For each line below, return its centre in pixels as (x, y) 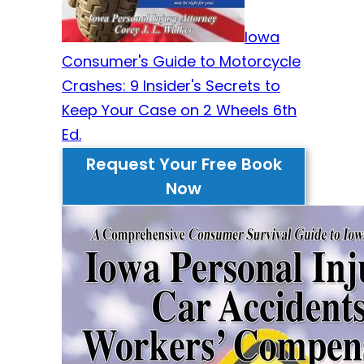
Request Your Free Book (184, 164)
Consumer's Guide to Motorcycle (181, 61)
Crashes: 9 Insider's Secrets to (171, 85)
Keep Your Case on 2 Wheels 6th (179, 110)
